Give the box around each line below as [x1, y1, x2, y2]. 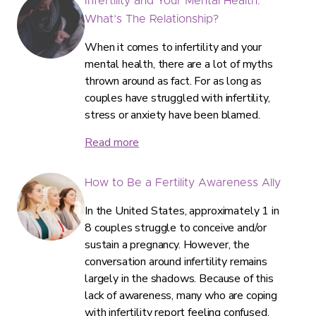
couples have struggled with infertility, [85, 90, 270, 106]
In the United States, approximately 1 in [85, 203, 279, 219]
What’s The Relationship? [85, 13, 219, 25]
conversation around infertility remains [85, 254, 267, 269]
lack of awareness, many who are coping [85, 288, 277, 303]
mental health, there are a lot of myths [85, 56, 273, 72]
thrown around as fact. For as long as [85, 73, 262, 89]
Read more [85, 135, 139, 150]
